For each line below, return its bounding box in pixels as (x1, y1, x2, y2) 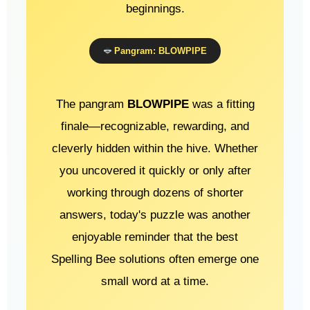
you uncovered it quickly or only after (59, 163, 251, 177)
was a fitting (188, 97, 255, 111)
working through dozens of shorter (66, 185, 244, 199)
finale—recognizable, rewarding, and (61, 119, 249, 133)
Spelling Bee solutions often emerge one (51, 252, 259, 266)
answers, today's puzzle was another (60, 208, 250, 221)
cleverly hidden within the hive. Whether (52, 141, 258, 155)
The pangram (55, 97, 127, 111)
